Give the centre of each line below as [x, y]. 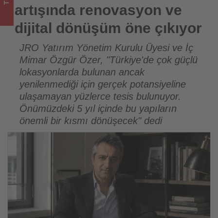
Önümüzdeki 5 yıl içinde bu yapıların [98, 109]
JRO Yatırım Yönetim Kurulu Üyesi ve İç [106, 48]
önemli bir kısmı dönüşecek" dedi [91, 121]
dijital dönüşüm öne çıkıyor [108, 28]
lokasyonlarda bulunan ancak [82, 72]
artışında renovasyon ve [98, 10]
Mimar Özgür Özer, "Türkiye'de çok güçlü [109, 60]
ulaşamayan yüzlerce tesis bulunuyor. [100, 97]
